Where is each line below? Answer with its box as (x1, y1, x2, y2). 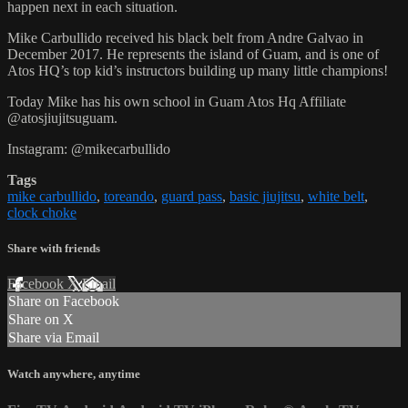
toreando (104, 188, 154, 204)
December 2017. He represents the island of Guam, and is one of (7, 46, 379, 62)
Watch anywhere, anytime (7, 367, 140, 382)
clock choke (7, 204, 76, 220)
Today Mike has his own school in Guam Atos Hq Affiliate (7, 93, 346, 109)
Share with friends (7, 240, 100, 255)
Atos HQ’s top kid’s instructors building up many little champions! (7, 62, 388, 78)
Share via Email (8, 330, 99, 346)
